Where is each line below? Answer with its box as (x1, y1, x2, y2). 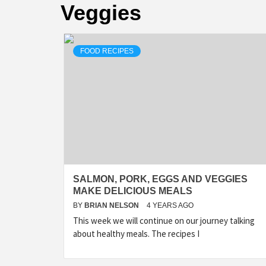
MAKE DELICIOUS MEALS (73, 186, 192, 196)
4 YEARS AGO (147, 201, 194, 210)
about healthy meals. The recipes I (73, 228, 199, 239)
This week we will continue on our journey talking (73, 215, 255, 226)
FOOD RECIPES (80, 47, 134, 55)
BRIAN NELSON (84, 201, 141, 210)
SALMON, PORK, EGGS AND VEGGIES (73, 174, 248, 184)
